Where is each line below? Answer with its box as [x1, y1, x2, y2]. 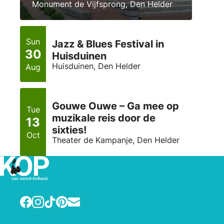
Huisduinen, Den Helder [52, 61, 140, 71]
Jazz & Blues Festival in [52, 38, 164, 50]
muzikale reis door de [52, 112, 155, 124]
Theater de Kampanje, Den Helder [52, 135, 179, 145]
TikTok [43, 194, 68, 205]
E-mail [67, 194, 91, 205]
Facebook [19, 194, 57, 205]
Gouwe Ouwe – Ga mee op [52, 100, 179, 112]
